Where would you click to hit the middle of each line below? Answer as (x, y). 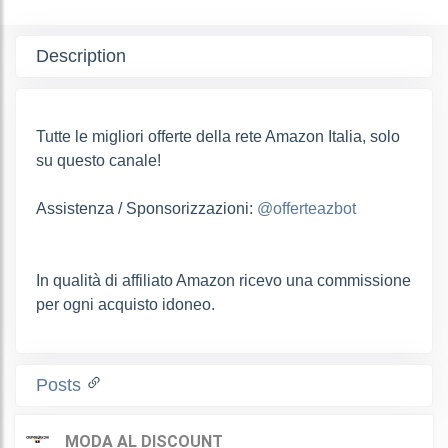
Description (81, 55)
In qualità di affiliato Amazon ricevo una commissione (223, 280)
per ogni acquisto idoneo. (125, 304)
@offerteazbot (306, 208)
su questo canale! (98, 160)
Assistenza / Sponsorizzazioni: (146, 208)
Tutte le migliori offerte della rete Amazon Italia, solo (218, 136)
